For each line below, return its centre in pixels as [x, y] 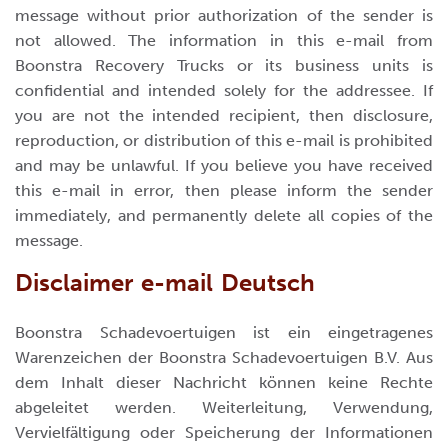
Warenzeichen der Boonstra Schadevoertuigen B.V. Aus [224, 357]
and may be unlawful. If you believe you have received [224, 165]
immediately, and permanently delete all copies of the [224, 215]
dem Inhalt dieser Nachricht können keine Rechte [224, 382]
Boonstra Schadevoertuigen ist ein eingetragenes [224, 332]
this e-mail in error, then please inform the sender [224, 190]
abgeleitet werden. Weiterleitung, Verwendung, [224, 407]
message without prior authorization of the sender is [224, 15]
